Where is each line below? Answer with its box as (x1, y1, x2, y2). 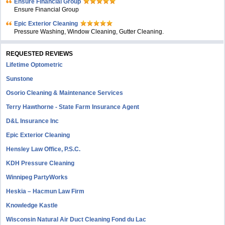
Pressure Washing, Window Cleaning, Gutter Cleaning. (14, 28, 164, 35)
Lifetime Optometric (6, 61, 63, 68)
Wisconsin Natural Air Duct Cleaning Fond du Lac (6, 216, 147, 223)
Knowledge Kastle (6, 202, 58, 209)
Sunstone (6, 75, 34, 82)
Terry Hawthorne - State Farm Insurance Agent (6, 103, 140, 110)
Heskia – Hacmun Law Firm (6, 188, 85, 195)
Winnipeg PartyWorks (6, 174, 68, 181)
